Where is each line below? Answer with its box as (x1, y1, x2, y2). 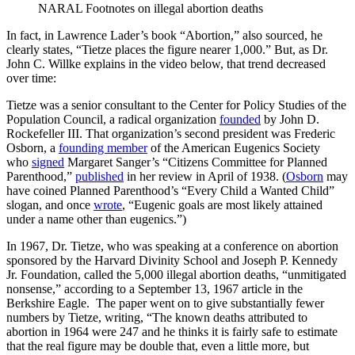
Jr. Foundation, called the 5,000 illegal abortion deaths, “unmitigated (6, 267, 346, 281)
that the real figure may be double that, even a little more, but (6, 338, 309, 353)
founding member (59, 140, 147, 155)
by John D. (261, 112, 319, 126)
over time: (6, 71, 56, 85)
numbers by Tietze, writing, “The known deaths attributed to (6, 310, 307, 324)
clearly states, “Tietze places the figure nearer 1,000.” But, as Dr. (6, 42, 328, 56)
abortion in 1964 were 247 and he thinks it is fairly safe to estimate (6, 324, 338, 338)
